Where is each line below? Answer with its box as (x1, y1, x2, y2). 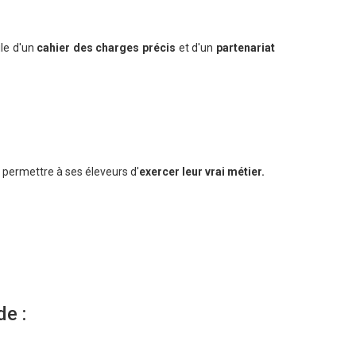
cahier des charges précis (33, 41, 176, 55)
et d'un (176, 41, 217, 55)
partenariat (216, 41, 276, 55)
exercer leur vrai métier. (139, 165, 265, 179)
